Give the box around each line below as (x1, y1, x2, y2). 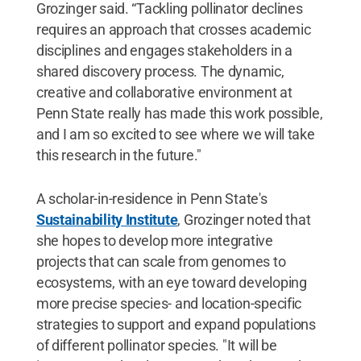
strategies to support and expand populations (35, 315, 316, 333)
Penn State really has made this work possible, (35, 104, 323, 122)
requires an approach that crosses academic (35, 20, 311, 38)
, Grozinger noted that (177, 210, 311, 228)
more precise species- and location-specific (35, 294, 302, 312)
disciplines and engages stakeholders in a (35, 41, 293, 59)
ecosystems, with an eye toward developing (35, 273, 307, 291)
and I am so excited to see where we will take (35, 125, 315, 143)
